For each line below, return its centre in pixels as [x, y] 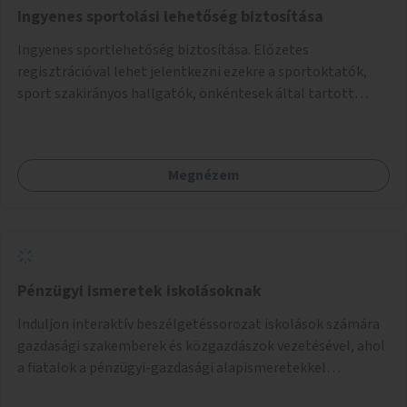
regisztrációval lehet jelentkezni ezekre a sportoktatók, [192, 71]
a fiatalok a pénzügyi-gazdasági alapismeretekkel [172, 367]
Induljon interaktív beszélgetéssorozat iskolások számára [199, 324]
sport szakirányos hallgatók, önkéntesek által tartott [186, 93]
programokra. [60, 115]
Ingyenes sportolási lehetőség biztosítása [170, 16]
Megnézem [203, 175]
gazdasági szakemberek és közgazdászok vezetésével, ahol [201, 346]
